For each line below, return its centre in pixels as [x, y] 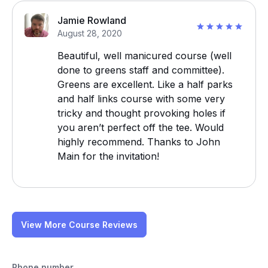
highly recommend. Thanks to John [139, 142]
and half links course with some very [141, 99]
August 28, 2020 [90, 33]
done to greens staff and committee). [141, 70]
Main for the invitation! [108, 156]
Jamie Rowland [92, 20]
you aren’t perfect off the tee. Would [141, 127]
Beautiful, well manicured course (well [144, 56]
